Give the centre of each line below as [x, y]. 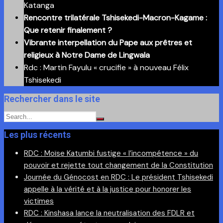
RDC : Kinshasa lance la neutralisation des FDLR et [109, 213]
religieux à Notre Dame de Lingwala [87, 55]
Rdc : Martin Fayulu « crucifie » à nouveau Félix [106, 67]
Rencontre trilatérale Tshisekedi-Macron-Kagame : [115, 17]
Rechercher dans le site [52, 99]
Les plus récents [37, 134]
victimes [39, 201]
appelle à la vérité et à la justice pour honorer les [108, 189]
